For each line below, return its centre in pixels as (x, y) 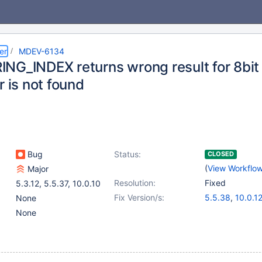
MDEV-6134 (42, 51)
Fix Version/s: (139, 197)
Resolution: (135, 183)
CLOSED (221, 154)
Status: (127, 154)
